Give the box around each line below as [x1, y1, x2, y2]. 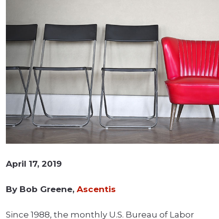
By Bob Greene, [6, 184, 77, 195]
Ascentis [77, 184, 116, 195]
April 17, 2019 [6, 159, 62, 169]
